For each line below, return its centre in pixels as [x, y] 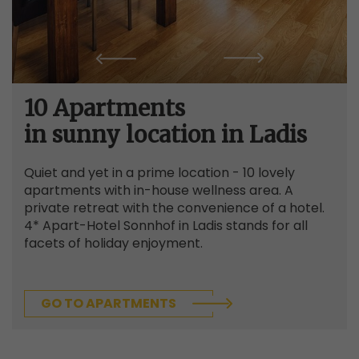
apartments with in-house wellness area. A [159, 190]
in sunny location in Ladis [165, 134]
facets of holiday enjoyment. [113, 243]
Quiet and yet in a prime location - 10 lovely [159, 172]
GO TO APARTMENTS [109, 303]
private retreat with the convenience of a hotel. [174, 208]
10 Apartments [105, 108]
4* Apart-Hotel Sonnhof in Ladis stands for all [166, 225]
